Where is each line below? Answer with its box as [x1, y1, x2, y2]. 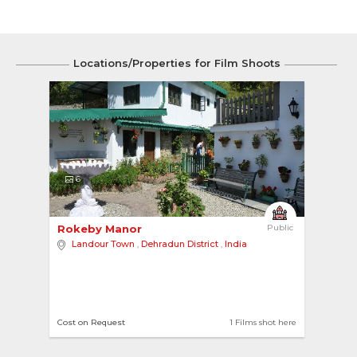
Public [266, 222, 293, 233]
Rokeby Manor [57, 222, 145, 235]
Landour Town [71, 238, 135, 249]
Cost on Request [57, 317, 125, 328]
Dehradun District [140, 238, 218, 249]
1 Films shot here [229, 317, 296, 328]
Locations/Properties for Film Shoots [73, 57, 280, 69]
